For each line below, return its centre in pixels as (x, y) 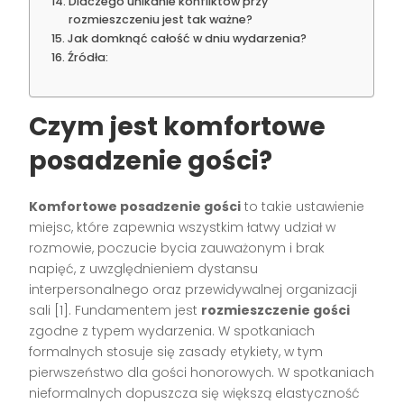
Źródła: (87, 57)
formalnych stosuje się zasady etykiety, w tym (176, 351)
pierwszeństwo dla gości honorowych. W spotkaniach (202, 372)
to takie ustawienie (303, 206)
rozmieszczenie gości (276, 310)
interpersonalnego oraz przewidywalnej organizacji (193, 289)
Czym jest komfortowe (178, 126)
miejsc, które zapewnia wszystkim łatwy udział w (183, 227)
